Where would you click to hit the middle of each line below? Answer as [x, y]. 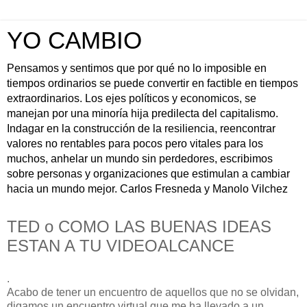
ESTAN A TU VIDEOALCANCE [121, 246]
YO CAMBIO [74, 40]
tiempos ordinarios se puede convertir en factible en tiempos [152, 83]
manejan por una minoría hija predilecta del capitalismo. [143, 113]
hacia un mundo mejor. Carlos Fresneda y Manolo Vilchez [147, 189]
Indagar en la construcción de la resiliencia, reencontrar [141, 128]
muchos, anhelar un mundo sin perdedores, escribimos [140, 159]
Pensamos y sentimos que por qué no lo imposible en [137, 68]
